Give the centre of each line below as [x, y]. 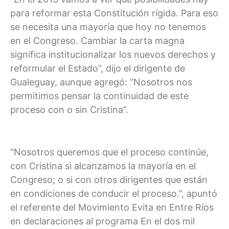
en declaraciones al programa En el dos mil [102, 221]
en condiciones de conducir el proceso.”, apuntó [114, 193]
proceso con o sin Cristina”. [69, 109]
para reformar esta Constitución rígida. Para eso [114, 13]
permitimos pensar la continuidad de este [99, 96]
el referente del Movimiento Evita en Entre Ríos [112, 207]
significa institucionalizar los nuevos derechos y [113, 54]
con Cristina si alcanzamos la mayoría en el [103, 166]
